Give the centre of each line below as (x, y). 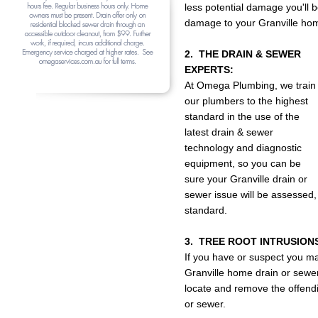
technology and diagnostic (243, 148)
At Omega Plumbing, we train (250, 85)
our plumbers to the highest (246, 101)
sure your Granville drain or (246, 179)
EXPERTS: (209, 70)
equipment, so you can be (243, 163)
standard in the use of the (242, 116)
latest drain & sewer (229, 132)
